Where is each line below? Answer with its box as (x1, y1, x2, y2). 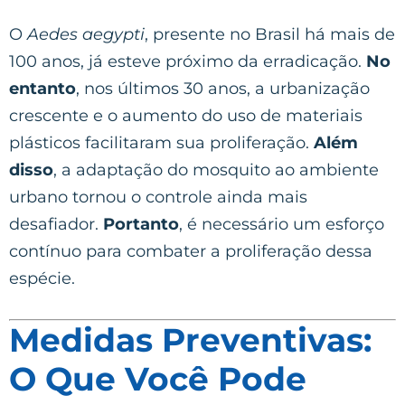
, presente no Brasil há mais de (145, 24, 395, 44)
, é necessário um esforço (179, 213, 384, 234)
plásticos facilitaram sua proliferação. (9, 132, 314, 153)
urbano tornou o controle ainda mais (9, 186, 307, 207)
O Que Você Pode (9, 358, 306, 399)
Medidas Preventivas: (9, 319, 372, 360)
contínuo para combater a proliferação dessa (9, 240, 372, 261)
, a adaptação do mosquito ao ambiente (53, 159, 379, 180)
